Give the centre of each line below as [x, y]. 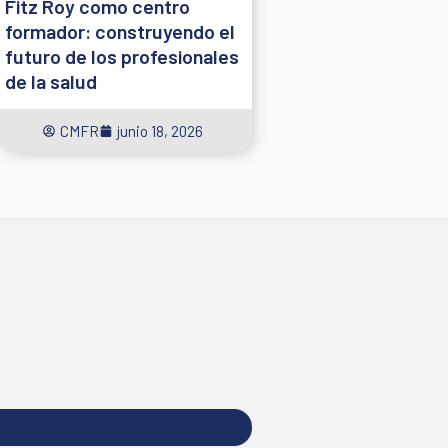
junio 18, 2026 [160, 130]
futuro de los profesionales [121, 55]
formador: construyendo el [119, 30]
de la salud [50, 80]
